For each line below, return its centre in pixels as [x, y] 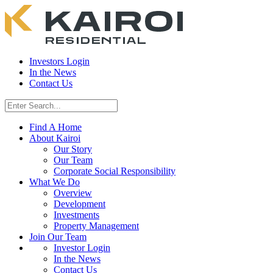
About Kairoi [55, 138]
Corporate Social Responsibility [115, 171]
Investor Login [82, 248]
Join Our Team [58, 237]
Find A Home [55, 127]
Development [80, 204]
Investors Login [59, 61]
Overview [73, 193]
